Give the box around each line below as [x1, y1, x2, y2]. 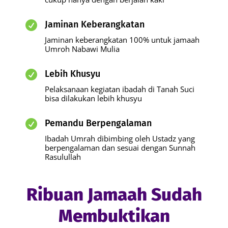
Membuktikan [58, 205, 170, 227]
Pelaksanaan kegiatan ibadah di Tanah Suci [45, 84, 194, 95]
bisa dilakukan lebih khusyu [45, 93, 142, 104]
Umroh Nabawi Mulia [45, 44, 120, 54]
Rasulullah [45, 152, 81, 162]
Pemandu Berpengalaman [45, 118, 152, 129]
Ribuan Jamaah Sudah [26, 184, 202, 206]
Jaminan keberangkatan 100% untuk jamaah [45, 35, 199, 45]
